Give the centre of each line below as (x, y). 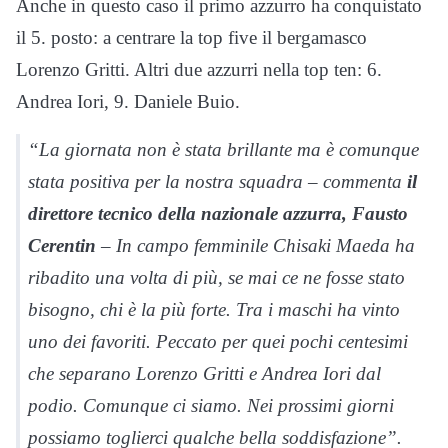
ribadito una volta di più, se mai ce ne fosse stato (216, 278)
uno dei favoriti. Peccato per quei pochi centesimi (218, 342)
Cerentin (62, 246)
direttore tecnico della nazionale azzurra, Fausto (218, 214)
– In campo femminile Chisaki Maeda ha (255, 246)
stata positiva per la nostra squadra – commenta (217, 182)
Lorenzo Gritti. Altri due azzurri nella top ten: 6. (199, 70)
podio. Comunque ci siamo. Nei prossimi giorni (211, 406)
